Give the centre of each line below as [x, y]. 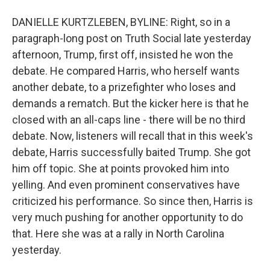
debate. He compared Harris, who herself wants [126, 71]
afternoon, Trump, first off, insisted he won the [123, 55]
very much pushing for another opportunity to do [127, 217]
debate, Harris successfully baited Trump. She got [131, 152]
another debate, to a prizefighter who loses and [124, 87]
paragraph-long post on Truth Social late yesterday [132, 38]
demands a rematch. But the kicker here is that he [130, 103]
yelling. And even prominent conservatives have [126, 185]
